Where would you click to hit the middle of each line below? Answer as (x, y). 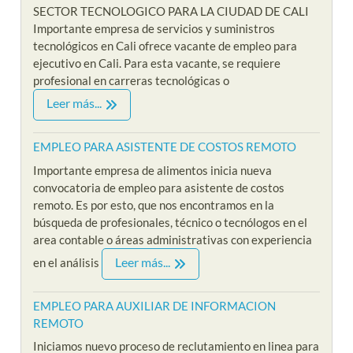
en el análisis (68, 262)
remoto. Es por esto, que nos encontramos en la (154, 204)
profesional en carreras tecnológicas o (132, 81)
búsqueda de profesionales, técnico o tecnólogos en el (171, 222)
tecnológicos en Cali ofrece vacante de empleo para (165, 46)
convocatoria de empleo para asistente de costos (159, 187)
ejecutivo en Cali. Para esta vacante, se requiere (157, 63)
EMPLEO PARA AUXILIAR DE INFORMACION (155, 305)
